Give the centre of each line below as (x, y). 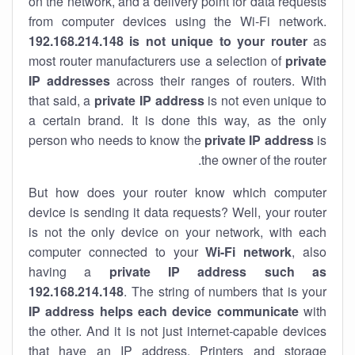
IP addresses (69, 80)
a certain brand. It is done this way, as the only (177, 120)
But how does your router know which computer (177, 192)
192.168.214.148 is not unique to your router (168, 41)
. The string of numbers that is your (225, 291)
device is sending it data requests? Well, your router (177, 212)
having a (69, 271)
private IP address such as (218, 271)
